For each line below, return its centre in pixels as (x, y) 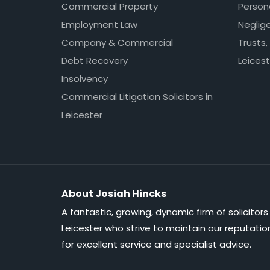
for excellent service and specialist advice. (156, 244)
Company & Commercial (117, 42)
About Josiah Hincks (114, 193)
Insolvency (85, 78)
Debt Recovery (95, 60)
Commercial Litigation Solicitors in (137, 96)
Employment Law (99, 24)
